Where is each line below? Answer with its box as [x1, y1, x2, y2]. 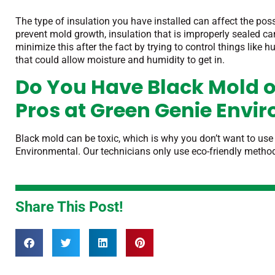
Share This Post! [15, 198, 123, 215]
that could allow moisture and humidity [15, 54, 185, 66]
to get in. [185, 54, 225, 66]
